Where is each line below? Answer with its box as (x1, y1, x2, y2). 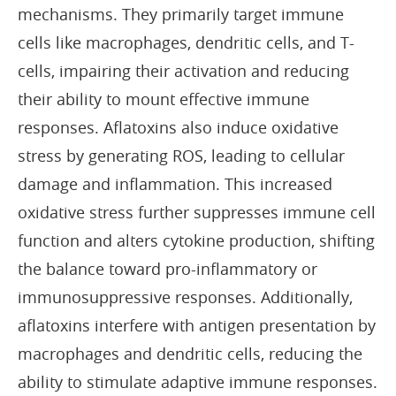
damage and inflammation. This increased (18, 172, 332, 194)
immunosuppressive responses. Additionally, (18, 286, 353, 308)
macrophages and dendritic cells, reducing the (18, 342, 362, 364)
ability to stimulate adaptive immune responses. (18, 370, 377, 392)
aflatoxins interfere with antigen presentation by (18, 314, 376, 336)
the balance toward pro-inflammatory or (18, 257, 317, 279)
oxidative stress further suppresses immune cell (18, 201, 376, 223)
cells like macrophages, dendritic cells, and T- (18, 31, 354, 53)
